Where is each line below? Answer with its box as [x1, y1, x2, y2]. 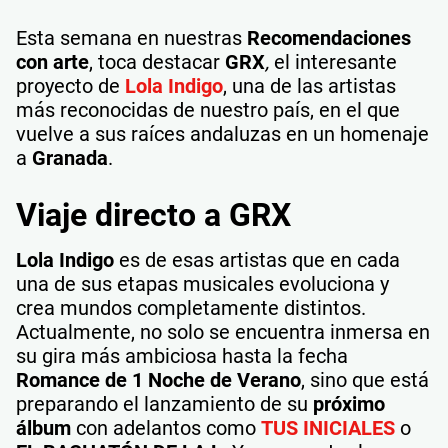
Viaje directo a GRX [16, 195, 291, 234]
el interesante [269, 49, 397, 74]
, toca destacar [89, 49, 225, 74]
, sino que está [301, 367, 429, 392]
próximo [313, 391, 385, 416]
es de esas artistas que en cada [114, 247, 400, 272]
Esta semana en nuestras [16, 25, 247, 50]
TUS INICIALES [261, 415, 395, 440]
